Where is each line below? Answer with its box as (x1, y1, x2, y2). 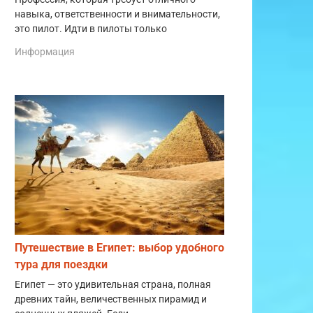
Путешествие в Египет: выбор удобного (15, 241, 224, 255)
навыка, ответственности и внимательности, (15, 8, 220, 20)
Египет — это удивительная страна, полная (15, 279, 211, 291)
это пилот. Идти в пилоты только (15, 22, 167, 35)
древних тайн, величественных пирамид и (15, 293, 207, 306)
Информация (15, 46, 75, 58)
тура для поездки (15, 258, 108, 272)
